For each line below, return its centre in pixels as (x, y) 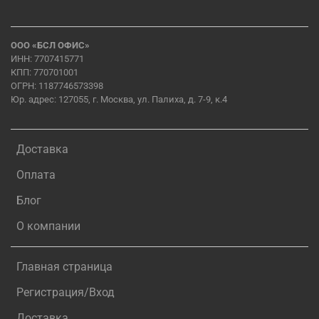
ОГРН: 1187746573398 (57, 85)
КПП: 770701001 (45, 72)
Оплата (36, 174)
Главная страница (64, 266)
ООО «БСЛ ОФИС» (50, 45)
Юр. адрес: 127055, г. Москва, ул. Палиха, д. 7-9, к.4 (119, 99)
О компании (48, 226)
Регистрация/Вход (66, 292)
